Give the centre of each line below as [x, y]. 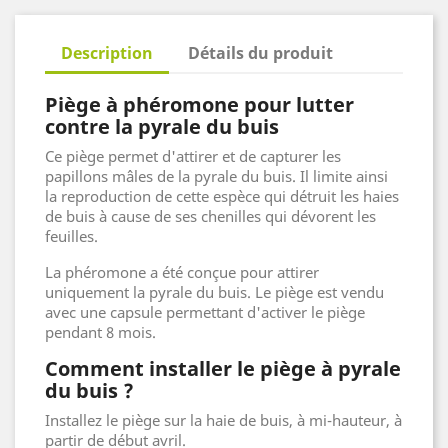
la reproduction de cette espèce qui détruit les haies [222, 195]
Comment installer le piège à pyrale [223, 368]
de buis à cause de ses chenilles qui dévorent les [210, 215]
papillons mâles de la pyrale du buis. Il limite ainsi [216, 175]
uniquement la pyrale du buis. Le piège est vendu [214, 291]
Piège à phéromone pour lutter [199, 104]
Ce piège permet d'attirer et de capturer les [193, 155]
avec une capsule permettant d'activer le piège [205, 311]
